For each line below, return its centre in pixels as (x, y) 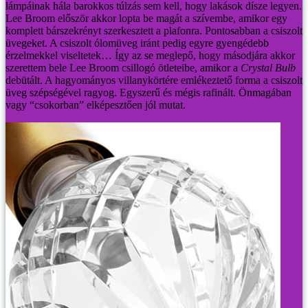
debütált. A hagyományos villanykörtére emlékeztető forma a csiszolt (154, 80)
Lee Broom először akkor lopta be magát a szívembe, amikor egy (146, 18)
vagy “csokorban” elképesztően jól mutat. (96, 104)
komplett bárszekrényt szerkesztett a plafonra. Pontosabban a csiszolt (154, 30)
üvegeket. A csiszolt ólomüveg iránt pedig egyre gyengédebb (137, 43)
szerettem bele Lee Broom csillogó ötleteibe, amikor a (123, 67)
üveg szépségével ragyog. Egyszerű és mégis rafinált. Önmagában (148, 92)
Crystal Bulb (268, 67)
